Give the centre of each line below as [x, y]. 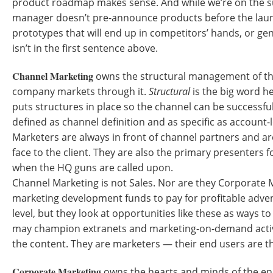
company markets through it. [80, 91]
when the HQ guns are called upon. [93, 168]
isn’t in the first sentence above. [85, 48]
